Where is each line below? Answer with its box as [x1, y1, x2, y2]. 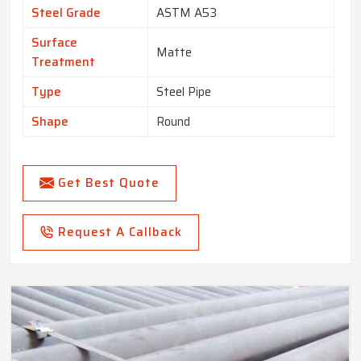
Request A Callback [58, 222, 182, 243]
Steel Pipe [156, 82, 211, 102]
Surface [31, 33, 77, 53]
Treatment [31, 52, 95, 73]
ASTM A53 [156, 3, 217, 23]
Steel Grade [31, 3, 101, 23]
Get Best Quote [58, 173, 160, 193]
